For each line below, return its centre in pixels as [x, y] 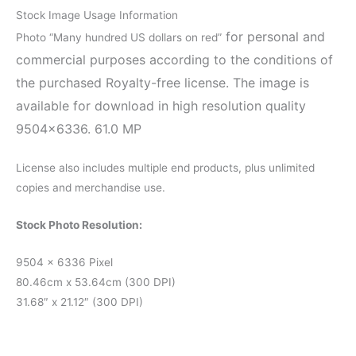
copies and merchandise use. [91, 188]
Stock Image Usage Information [97, 15]
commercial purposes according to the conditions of [174, 60]
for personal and [273, 37]
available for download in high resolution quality [161, 106]
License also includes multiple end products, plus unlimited [165, 168]
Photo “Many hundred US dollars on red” [119, 38]
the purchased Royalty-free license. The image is [163, 83]
